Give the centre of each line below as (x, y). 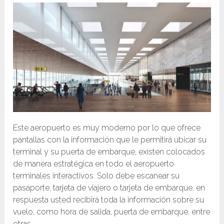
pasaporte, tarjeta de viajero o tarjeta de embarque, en (109, 188)
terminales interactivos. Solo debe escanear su (96, 176)
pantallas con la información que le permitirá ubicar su (110, 140)
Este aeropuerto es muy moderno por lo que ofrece (107, 128)
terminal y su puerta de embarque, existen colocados (109, 152)
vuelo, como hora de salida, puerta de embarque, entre (112, 212)
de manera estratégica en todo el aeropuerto (94, 164)
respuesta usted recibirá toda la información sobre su (109, 200)
